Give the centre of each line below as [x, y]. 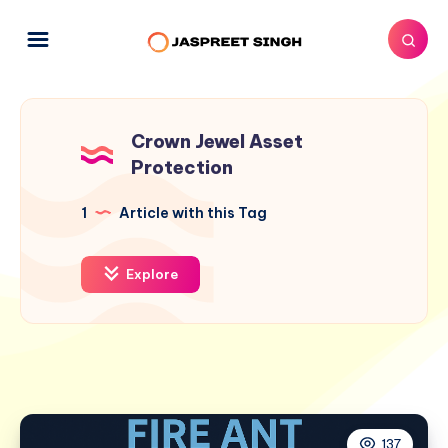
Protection [182, 167]
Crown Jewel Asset [217, 141]
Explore [150, 273]
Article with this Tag [191, 212]
